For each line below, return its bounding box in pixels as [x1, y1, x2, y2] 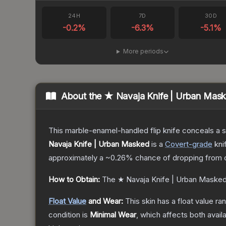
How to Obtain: [48, 175, 100, 185]
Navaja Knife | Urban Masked [48, 139, 149, 149]
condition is [48, 210, 90, 220]
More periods [123, 47, 163, 55]
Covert [165, 139, 189, 149]
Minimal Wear [90, 210, 136, 220]
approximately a [48, 153, 105, 163]
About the [61, 91, 104, 102]
